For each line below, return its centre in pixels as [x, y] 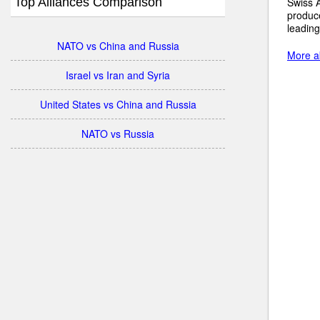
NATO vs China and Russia [118, 46]
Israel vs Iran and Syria [118, 75]
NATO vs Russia [118, 134]
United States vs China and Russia [118, 104]
